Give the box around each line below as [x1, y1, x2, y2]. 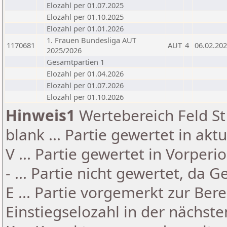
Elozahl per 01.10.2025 [47, 12, 124, 22]
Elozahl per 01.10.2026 [47, 92, 124, 102]
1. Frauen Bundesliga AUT [47, 35, 136, 45]
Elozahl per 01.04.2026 [47, 68, 124, 79]
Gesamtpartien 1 [47, 57, 104, 67]
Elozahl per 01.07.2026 [47, 80, 124, 90]
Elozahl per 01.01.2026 [47, 23, 124, 33]
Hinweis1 [6, 105, 75, 126]
